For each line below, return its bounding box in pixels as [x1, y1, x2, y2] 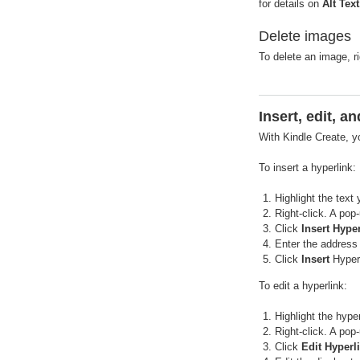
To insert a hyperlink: [259, 162, 356, 174]
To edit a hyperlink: [259, 280, 347, 292]
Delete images [259, 28, 351, 45]
